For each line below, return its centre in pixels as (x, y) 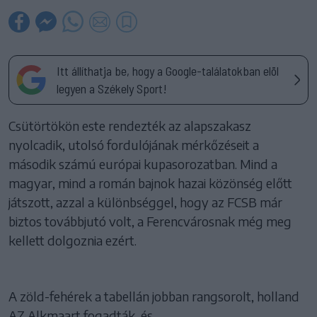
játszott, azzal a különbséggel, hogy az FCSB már (145, 202)
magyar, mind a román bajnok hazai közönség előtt (150, 183)
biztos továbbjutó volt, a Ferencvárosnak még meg (150, 221)
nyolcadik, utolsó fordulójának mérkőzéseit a (134, 144)
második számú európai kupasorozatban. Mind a (143, 163)
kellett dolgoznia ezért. (73, 240)
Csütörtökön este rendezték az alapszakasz (130, 125)
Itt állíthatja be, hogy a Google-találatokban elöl (168, 70)
